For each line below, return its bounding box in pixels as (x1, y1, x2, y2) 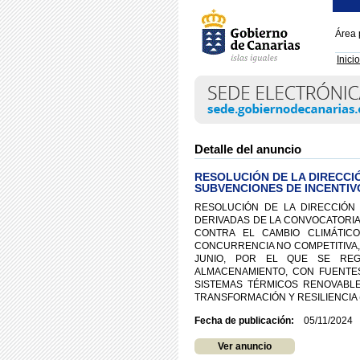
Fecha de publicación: (194, 315, 294, 326)
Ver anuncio (218, 341, 272, 352)
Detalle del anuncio (194, 142, 301, 156)
